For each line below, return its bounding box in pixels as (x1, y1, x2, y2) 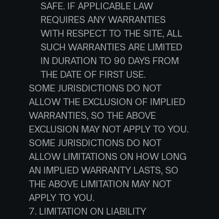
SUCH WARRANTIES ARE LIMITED (40, 42, 182, 52)
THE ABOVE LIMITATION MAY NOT (28, 178, 171, 189)
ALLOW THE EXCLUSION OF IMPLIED (28, 96, 185, 107)
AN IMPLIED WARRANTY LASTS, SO (28, 165, 178, 175)
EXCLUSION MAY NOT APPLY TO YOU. (28, 124, 189, 134)
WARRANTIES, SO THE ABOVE (28, 110, 156, 121)
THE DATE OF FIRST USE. (40, 69, 146, 80)
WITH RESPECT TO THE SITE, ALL (40, 28, 182, 39)
